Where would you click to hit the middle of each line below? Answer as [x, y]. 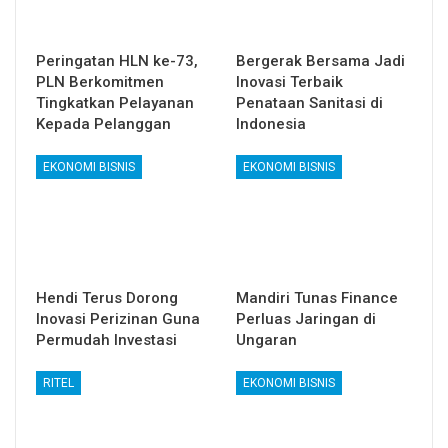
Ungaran [266, 339]
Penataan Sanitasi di [309, 102]
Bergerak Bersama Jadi [320, 60]
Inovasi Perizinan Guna [118, 318]
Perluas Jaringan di [306, 318]
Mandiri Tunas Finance [317, 297]
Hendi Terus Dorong [107, 297]
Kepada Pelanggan [103, 123]
